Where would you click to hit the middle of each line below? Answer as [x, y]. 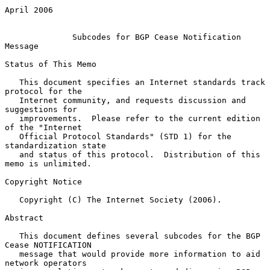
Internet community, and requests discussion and [12, 100]
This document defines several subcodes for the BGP [12, 236]
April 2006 [29, 10]
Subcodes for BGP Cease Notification [157, 37]
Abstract [24, 218]
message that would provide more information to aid [12, 254]
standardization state [55, 145]
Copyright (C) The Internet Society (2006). [12, 199]
